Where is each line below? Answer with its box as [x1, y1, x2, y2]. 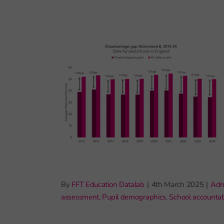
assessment [61, 192, 99, 202]
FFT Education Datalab [71, 179, 144, 189]
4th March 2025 [151, 179, 204, 189]
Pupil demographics [102, 192, 166, 202]
